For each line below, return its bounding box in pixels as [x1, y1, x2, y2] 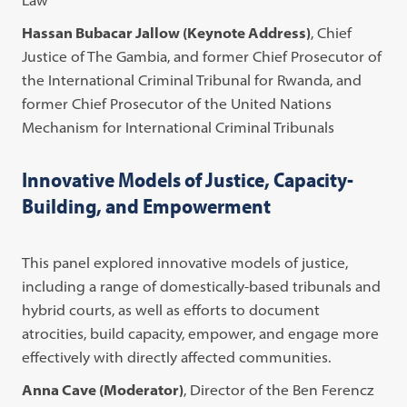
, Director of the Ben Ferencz [184, 380, 374, 399]
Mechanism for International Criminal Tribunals [22, 117, 335, 136]
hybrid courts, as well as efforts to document [22, 300, 321, 319]
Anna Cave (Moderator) [22, 380, 184, 399]
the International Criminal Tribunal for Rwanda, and [22, 70, 362, 89]
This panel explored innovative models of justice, [22, 253, 349, 272]
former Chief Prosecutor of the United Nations [22, 94, 333, 113]
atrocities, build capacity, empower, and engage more [22, 323, 380, 342]
